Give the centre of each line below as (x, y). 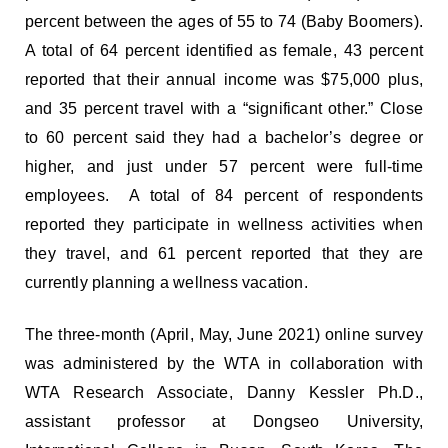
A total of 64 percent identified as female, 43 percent (224, 50)
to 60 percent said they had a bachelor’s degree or (224, 137)
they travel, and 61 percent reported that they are (224, 253)
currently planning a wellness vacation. (166, 282)
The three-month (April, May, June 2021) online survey (224, 334)
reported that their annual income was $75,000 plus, (224, 79)
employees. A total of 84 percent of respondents (224, 195)
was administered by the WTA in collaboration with (224, 363)
